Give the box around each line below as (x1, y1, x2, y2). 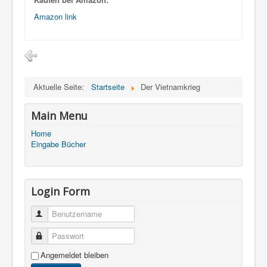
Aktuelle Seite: (33, 81, 89, 92)
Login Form (31, 184, 90, 198)
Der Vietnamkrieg (141, 81, 200, 92)
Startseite (91, 81, 125, 92)
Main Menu (31, 108, 88, 123)
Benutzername (45, 208, 95, 219)
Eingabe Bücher (31, 138, 86, 150)
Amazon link (34, 11, 77, 22)
